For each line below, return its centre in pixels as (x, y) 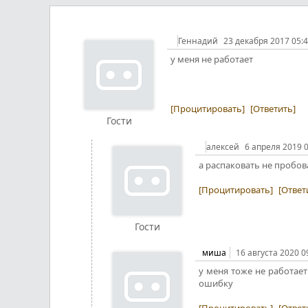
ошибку (217, 283)
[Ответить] (273, 109)
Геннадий (199, 41)
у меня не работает (212, 59)
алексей (224, 147)
